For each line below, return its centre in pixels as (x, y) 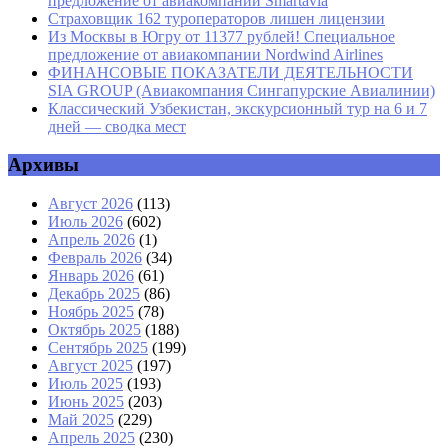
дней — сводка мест (117, 126)
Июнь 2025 (86, 402)
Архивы (43, 165)
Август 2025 (90, 366)
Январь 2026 (91, 276)
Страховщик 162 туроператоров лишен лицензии (216, 18)
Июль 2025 (85, 384)
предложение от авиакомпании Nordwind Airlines (215, 54)
